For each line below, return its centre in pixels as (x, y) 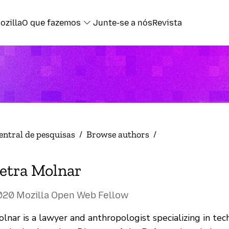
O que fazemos (51, 23)
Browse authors (118, 134)
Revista (167, 23)
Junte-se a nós (123, 23)
